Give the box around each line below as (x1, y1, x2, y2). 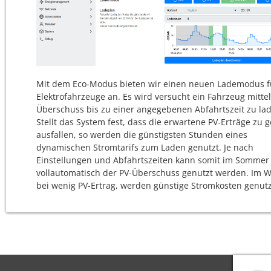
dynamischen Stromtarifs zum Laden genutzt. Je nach (36, 141, 253, 153)
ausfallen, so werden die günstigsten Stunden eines (36, 128, 247, 140)
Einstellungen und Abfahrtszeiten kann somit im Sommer (36, 154, 269, 166)
